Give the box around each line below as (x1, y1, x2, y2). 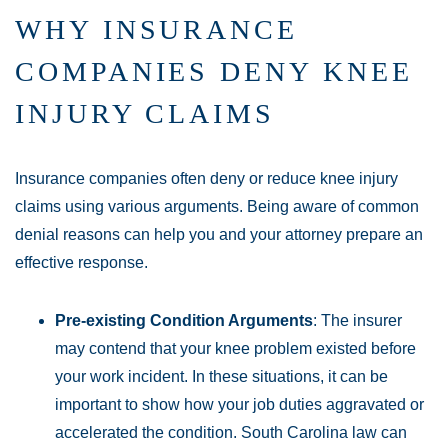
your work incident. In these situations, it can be (55, 368, 388, 385)
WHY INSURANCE (15, 14, 298, 45)
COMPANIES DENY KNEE (15, 56, 413, 87)
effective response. (15, 254, 148, 271)
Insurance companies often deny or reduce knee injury (15, 170, 398, 187)
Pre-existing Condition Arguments (55, 312, 313, 329)
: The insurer (313, 312, 402, 329)
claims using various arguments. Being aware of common (15, 198, 419, 215)
